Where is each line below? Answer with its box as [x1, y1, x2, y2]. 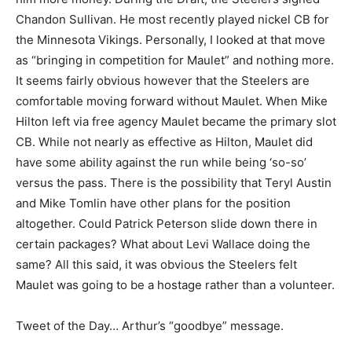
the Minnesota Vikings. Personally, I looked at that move [16, 32, 325, 48]
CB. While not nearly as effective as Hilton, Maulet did [16, 134, 313, 150]
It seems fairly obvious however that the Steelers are [16, 73, 310, 89]
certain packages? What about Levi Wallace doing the [16, 236, 310, 252]
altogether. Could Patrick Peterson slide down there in [16, 216, 317, 232]
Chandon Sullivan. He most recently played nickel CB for [16, 12, 329, 27]
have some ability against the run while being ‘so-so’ [16, 155, 306, 170]
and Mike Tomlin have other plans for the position [16, 196, 291, 211]
